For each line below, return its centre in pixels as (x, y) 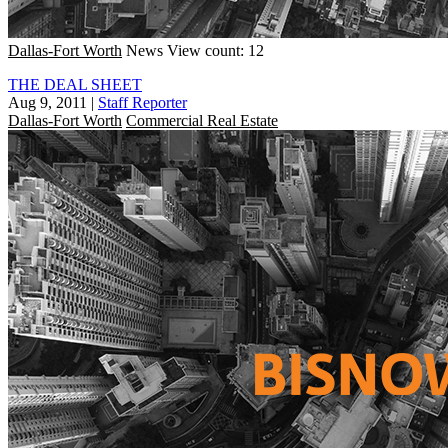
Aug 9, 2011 (47, 102)
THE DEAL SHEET (75, 84)
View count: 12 (215, 50)
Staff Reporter (142, 102)
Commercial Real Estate (202, 120)
